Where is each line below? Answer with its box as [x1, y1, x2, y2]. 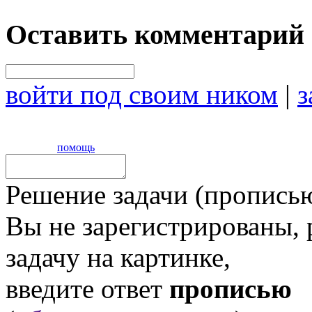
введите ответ [6, 273, 169, 304]
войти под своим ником [6, 79, 278, 109]
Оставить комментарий [6, 18, 304, 50]
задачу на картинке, [6, 242, 231, 272]
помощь [57, 141, 95, 153]
